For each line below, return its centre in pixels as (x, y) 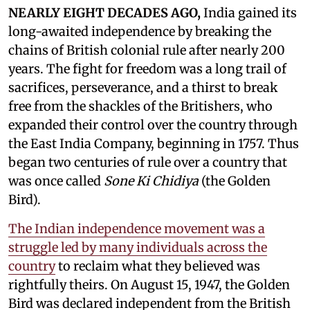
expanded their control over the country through (153, 125)
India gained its (250, 12)
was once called (56, 181)
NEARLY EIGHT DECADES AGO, (106, 12)
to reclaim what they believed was (158, 266)
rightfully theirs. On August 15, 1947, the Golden (149, 284)
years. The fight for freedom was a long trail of (147, 69)
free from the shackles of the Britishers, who (140, 106)
